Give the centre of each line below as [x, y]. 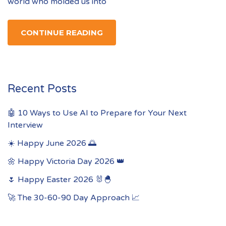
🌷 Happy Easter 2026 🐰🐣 [60, 179]
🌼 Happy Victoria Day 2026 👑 [66, 161]
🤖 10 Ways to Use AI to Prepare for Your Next [97, 113]
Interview [25, 125]
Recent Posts [42, 89]
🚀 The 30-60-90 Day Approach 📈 [74, 197]
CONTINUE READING [62, 32]
